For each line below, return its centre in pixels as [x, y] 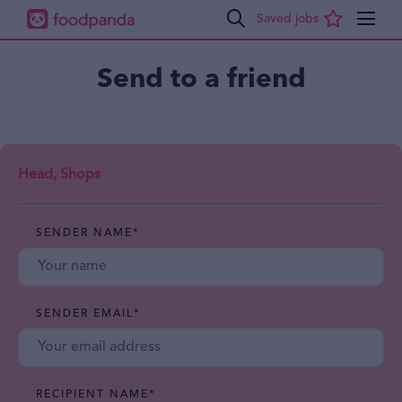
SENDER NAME [84, 233]
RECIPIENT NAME [92, 395]
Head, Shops [59, 175]
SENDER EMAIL [85, 314]
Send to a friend [201, 79]
